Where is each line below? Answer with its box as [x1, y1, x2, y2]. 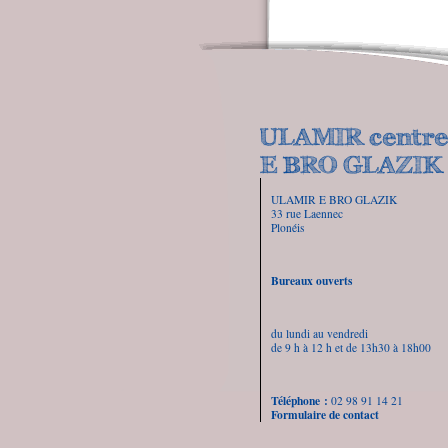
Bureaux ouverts [271, 271, 352, 289]
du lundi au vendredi [271, 325, 368, 341]
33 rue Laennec [271, 205, 343, 221]
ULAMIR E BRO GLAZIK [271, 191, 397, 207]
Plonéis [271, 219, 304, 235]
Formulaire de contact [271, 405, 379, 423]
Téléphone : [271, 391, 328, 409]
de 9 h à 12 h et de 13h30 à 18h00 [271, 339, 431, 355]
